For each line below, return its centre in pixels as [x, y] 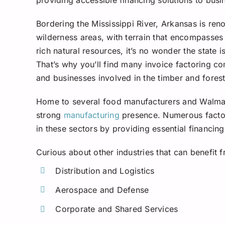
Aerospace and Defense [102, 190]
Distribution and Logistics [105, 171]
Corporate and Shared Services [117, 209]
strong [50, 115]
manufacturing [91, 115]
